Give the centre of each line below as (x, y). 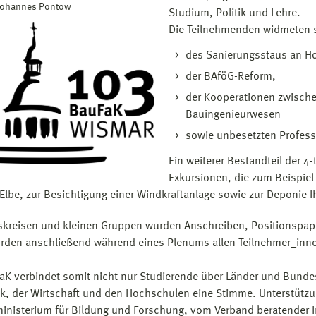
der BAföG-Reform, (230, 77)
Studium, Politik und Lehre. (234, 13)
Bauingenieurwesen (233, 115)
